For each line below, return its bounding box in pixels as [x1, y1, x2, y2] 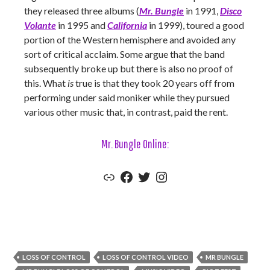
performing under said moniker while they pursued [24, 92, 230, 103]
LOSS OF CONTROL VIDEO [102, 253, 189, 261]
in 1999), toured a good [147, 19, 244, 31]
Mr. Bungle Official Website [101, 167, 157, 185]
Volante [24, 19, 56, 31]
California [107, 19, 147, 31]
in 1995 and [56, 19, 107, 31]
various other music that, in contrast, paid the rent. [24, 106, 228, 118]
